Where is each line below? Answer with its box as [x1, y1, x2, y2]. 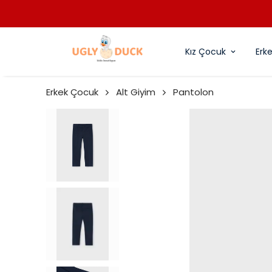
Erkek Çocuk [46, 86, 98, 98]
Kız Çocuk [185, 45, 226, 58]
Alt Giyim [116, 86, 155, 98]
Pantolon [173, 86, 214, 98]
